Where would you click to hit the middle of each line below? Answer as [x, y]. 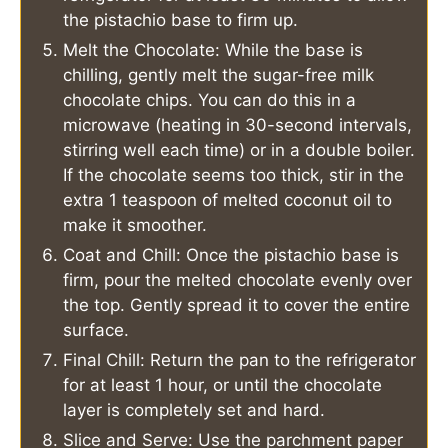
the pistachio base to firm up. [180, 20]
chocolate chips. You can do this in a [209, 100]
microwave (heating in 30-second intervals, [237, 125]
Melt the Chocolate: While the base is [213, 50]
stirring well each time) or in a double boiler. [239, 150]
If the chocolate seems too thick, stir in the [233, 175]
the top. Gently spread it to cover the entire [236, 305]
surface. [96, 330]
